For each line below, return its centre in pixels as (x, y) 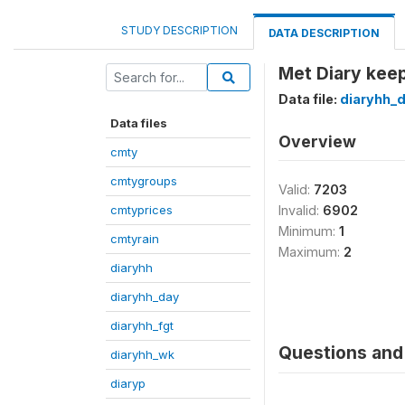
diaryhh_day (145, 296)
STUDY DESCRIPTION (179, 30)
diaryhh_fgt (142, 325)
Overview (317, 141)
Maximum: (311, 251)
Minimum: (309, 231)
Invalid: (301, 210)
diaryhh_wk (142, 354)
